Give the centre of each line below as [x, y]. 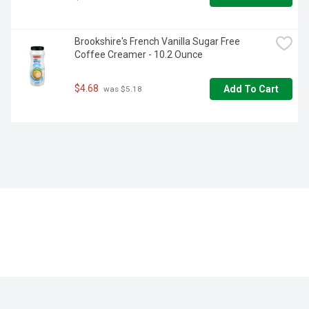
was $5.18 [122, 89]
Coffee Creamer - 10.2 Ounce [139, 55]
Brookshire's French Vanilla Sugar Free [157, 42]
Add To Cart [251, 89]
